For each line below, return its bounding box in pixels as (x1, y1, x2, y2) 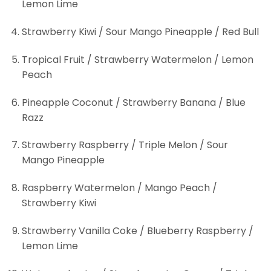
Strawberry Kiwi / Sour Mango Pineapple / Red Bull (21, 24, 259, 39)
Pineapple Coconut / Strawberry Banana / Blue (21, 95, 246, 109)
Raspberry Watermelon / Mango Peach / (21, 181, 217, 195)
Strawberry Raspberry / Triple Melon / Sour (21, 138, 228, 152)
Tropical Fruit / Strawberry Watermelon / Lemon (21, 52, 253, 67)
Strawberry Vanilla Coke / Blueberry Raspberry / (21, 223, 253, 238)
